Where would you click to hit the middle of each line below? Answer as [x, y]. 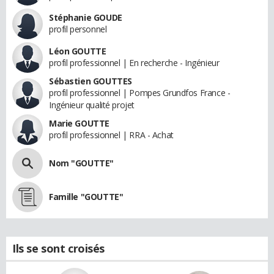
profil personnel [78, 29]
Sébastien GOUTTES [91, 81]
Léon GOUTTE [78, 51]
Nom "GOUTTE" [81, 163]
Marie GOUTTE [79, 124]
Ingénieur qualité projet [92, 105]
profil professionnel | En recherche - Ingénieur [134, 63]
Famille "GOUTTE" [86, 197]
